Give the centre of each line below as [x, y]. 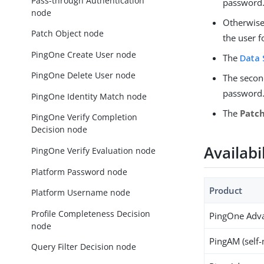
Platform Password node [80, 171]
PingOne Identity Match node [89, 96]
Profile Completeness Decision [91, 213]
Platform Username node [81, 193]
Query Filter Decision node [84, 247]
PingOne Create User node [84, 54]
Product [226, 191]
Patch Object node [68, 34]
